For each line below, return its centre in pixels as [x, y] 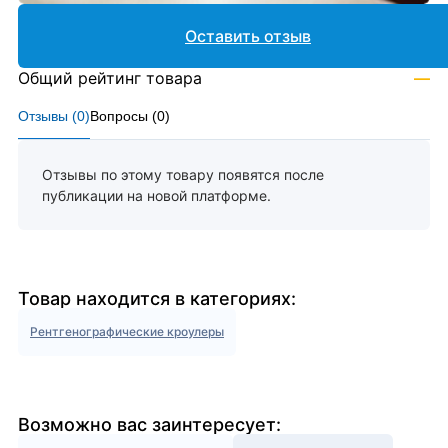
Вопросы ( [123, 116]
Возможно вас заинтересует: [149, 425]
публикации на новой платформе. [156, 196]
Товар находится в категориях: [157, 299]
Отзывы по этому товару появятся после [183, 175]
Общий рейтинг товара [110, 78]
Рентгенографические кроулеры [127, 332]
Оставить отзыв [248, 36]
